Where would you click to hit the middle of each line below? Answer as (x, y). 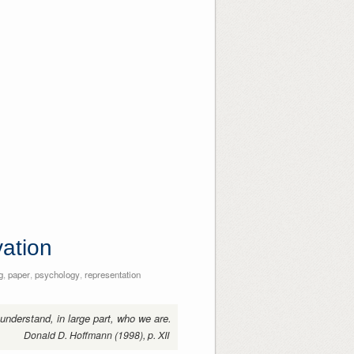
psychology (57, 275)
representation (112, 275)
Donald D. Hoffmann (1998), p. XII (97, 335)
